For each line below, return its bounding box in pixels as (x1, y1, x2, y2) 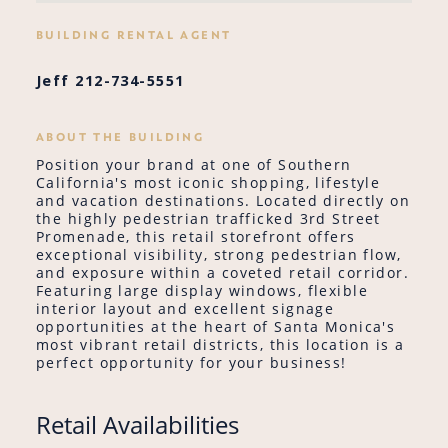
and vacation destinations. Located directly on (36, 190, 411, 210)
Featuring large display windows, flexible (36, 280, 369, 300)
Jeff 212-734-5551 (36, 71, 185, 91)
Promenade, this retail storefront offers (36, 226, 356, 246)
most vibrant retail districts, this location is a (36, 334, 405, 354)
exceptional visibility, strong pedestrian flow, (36, 244, 402, 264)
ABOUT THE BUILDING (36, 128, 205, 144)
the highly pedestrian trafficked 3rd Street (36, 208, 381, 228)
